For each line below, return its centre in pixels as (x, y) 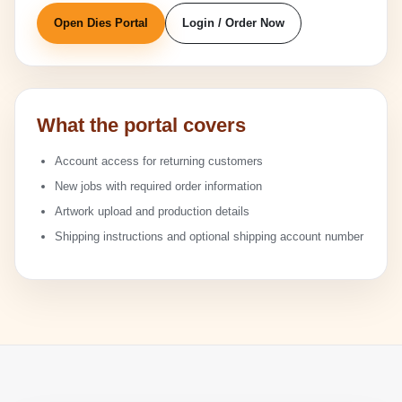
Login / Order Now (233, 23)
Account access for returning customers (159, 161)
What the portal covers (141, 125)
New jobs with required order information (158, 186)
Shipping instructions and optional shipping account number (209, 236)
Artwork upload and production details (152, 211)
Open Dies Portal (101, 23)
